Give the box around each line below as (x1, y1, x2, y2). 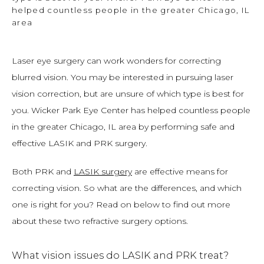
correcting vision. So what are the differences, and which (12, 183, 242, 193)
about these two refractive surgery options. (12, 216, 188, 226)
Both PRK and (12, 166, 74, 177)
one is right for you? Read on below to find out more (12, 199, 230, 210)
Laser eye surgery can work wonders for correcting (12, 55, 221, 66)
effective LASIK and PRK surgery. (12, 138, 147, 148)
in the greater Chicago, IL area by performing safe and (12, 121, 235, 132)
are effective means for (132, 166, 228, 177)
